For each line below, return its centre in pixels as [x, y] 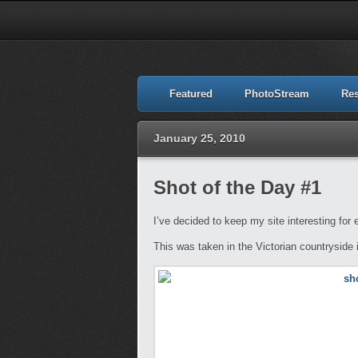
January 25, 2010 [199, 138]
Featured [191, 94]
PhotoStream [277, 94]
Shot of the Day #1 [237, 187]
